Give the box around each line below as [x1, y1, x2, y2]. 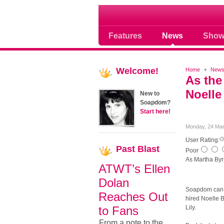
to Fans [98, 204, 138, 217]
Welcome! [116, 66, 158, 76]
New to [140, 90, 159, 97]
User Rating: [185, 136, 219, 143]
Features [108, 31, 142, 40]
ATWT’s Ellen [98, 162, 170, 175]
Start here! [140, 108, 170, 115]
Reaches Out [98, 190, 168, 203]
